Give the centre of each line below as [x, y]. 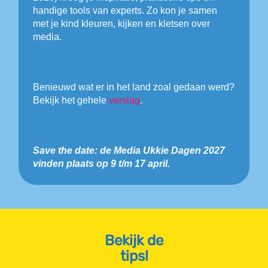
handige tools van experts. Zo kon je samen [125, 10]
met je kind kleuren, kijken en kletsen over [122, 23]
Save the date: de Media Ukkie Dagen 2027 [129, 150]
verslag [125, 100]
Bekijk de [134, 240]
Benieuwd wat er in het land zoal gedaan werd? [134, 87]
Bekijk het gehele [71, 100]
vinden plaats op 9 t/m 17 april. [102, 163]
